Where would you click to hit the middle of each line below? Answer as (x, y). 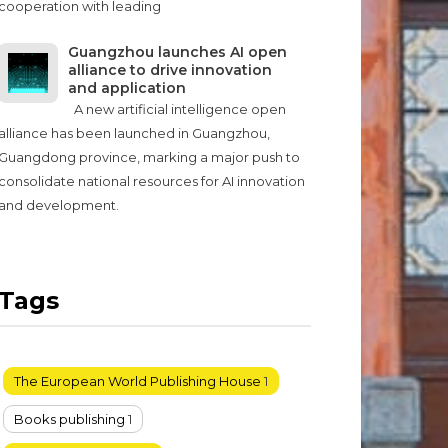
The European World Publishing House (138, 380)
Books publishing (70, 418)
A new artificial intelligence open (177, 108)
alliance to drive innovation (170, 69)
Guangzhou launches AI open (178, 51)
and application (127, 87)
